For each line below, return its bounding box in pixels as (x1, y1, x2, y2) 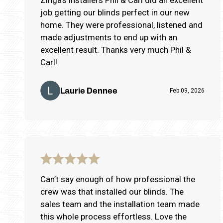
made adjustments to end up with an (40, 32, 177, 42)
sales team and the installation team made (40, 199, 200, 209)
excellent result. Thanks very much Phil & (40, 44, 191, 55)
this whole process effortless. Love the (40, 211, 187, 222)
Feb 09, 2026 (170, 87, 205, 94)
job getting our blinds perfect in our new (40, 7, 190, 17)
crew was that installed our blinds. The (40, 186, 184, 197)
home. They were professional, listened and (40, 19, 66, 30)
